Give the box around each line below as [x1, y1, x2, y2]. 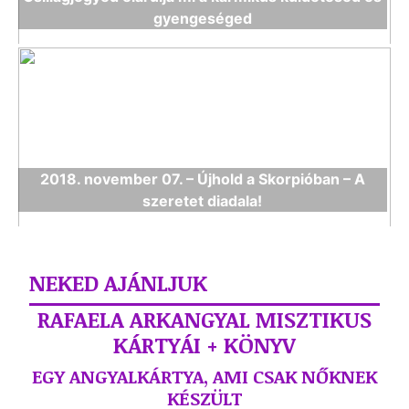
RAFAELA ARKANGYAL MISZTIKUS [37, 304, 372, 334]
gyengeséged [152, 9, 252, 27]
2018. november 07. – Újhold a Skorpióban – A [39, 170, 365, 188]
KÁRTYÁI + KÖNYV [113, 330, 296, 360]
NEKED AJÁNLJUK [29, 267, 207, 298]
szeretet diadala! [142, 192, 263, 210]
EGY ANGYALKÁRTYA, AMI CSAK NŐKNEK [32, 363, 377, 389]
